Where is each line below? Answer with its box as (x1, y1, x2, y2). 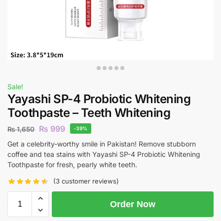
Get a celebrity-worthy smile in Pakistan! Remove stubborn (7, 139, 196, 148)
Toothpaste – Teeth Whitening (7, 106, 170, 120)
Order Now (110, 199, 155, 210)
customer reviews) (60, 177, 119, 185)
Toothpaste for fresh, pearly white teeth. (7, 160, 137, 169)
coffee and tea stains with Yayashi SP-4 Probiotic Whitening (7, 149, 200, 158)
